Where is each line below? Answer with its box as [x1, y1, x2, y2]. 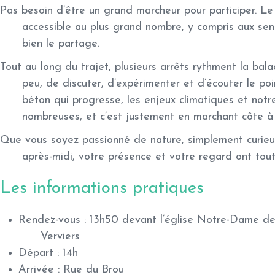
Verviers [41, 230, 80, 242]
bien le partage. [22, 38, 99, 50]
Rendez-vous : [18, 214, 86, 226]
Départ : [18, 247, 59, 259]
